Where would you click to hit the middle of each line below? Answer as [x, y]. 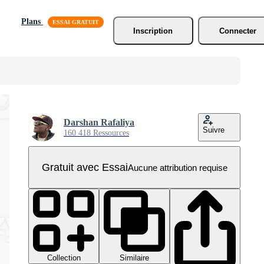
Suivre [214, 130]
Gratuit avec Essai [85, 167]
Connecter [238, 31]
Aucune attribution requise [177, 167]
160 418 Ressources [96, 133]
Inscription [153, 31]
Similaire [134, 258]
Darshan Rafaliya [99, 122]
